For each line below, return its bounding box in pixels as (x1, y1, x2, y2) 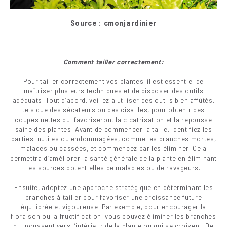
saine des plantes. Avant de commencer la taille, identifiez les (15, 125, 212, 134)
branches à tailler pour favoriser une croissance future (25, 193, 202, 201)
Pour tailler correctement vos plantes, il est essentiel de (23, 77, 204, 86)
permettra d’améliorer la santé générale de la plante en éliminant (10, 154, 217, 163)
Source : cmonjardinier (70, 18, 157, 27)
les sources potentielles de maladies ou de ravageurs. (26, 164, 201, 172)
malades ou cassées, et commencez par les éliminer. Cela (20, 144, 207, 153)
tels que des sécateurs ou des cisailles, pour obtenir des (22, 106, 205, 115)
